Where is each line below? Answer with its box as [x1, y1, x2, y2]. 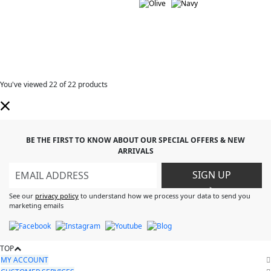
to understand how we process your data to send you [79, 191, 250, 200]
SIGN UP [192, 168, 232, 181]
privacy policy [35, 191, 79, 200]
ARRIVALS [117, 145, 154, 156]
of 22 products [57, 79, 108, 90]
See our [9, 191, 35, 200]
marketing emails [9, 200, 64, 210]
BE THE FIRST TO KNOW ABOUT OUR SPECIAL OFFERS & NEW [26, 134, 245, 145]
